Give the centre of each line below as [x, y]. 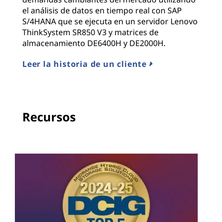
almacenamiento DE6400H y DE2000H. [94, 43]
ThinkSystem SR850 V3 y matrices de [90, 32]
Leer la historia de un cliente [86, 64]
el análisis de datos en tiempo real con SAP [102, 11]
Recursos [49, 117]
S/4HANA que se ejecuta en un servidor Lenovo [110, 22]
